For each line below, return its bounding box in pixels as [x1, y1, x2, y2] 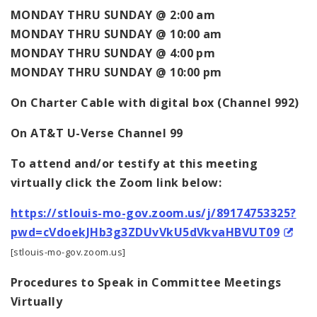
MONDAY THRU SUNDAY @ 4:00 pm [11, 45, 216, 61]
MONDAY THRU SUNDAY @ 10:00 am [11, 25, 222, 42]
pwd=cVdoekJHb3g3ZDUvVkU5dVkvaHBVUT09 [11, 224, 280, 240]
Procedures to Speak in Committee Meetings [11, 274, 282, 290]
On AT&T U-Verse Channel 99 [11, 125, 183, 141]
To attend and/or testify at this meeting [11, 155, 258, 171]
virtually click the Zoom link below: [11, 174, 225, 190]
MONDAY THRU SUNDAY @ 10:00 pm [11, 64, 222, 80]
